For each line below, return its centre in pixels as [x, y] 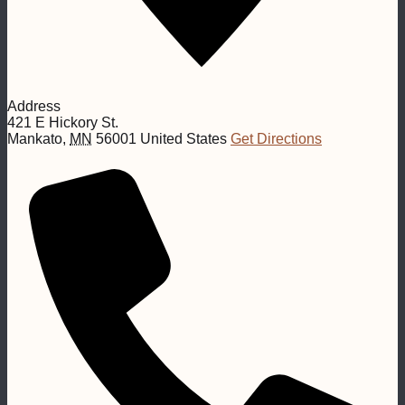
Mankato [35, 139]
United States [184, 139]
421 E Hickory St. [63, 123]
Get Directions [276, 139]
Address [34, 107]
